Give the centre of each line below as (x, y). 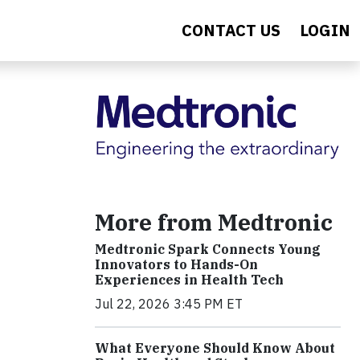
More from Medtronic (214, 223)
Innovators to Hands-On (176, 265)
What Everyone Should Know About (215, 348)
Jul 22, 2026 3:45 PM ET (169, 304)
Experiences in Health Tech (189, 280)
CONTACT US (231, 30)
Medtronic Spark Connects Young (208, 250)
